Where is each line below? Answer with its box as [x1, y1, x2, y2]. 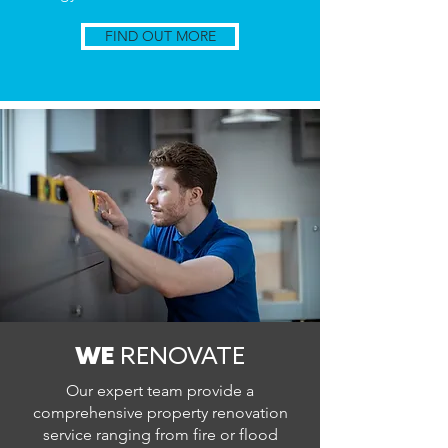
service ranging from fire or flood [42, 425, 278, 444]
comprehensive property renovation [32, 403, 288, 422]
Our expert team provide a [66, 381, 254, 400]
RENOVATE [120, 343, 245, 372]
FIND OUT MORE [104, 27, 216, 45]
